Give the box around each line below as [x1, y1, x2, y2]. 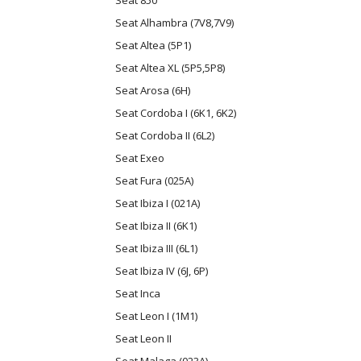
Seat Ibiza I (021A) [115, 196, 200, 211]
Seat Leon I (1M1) [115, 309, 197, 324]
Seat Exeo [115, 151, 164, 166]
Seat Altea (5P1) [115, 38, 191, 53]
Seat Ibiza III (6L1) [115, 241, 197, 256]
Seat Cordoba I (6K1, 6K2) [115, 106, 236, 121]
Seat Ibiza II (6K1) [115, 218, 197, 234]
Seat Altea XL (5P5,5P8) [115, 60, 225, 76]
